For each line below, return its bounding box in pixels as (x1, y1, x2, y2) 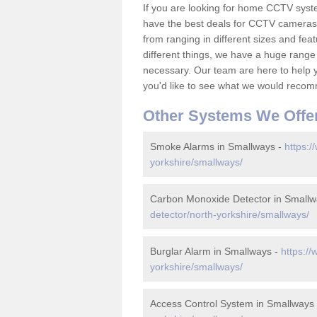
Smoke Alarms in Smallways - (150, 141, 284, 152)
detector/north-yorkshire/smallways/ (150, 209, 309, 220)
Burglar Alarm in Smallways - (150, 246, 281, 257)
